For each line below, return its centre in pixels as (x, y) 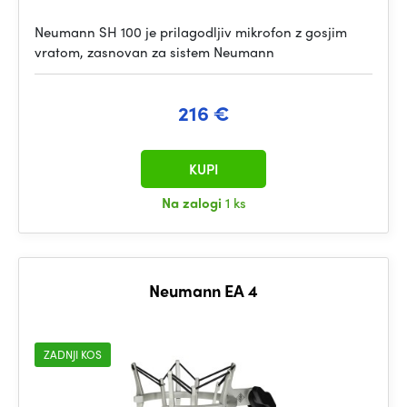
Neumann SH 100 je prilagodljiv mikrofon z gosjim (191, 32)
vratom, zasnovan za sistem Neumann (154, 52)
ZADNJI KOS (73, 354)
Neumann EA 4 (203, 290)
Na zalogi (193, 203)
